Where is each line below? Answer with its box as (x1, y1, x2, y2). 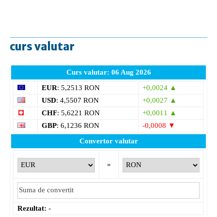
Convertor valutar (79, 137, 138, 145)
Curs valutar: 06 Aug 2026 (66, 68, 151, 76)
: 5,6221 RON (57, 108, 100, 117)
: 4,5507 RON (56, 96, 99, 104)
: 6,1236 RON (57, 121, 99, 129)
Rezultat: (17, 204, 46, 212)
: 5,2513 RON (57, 83, 100, 92)
